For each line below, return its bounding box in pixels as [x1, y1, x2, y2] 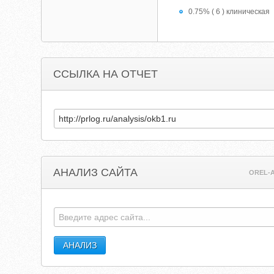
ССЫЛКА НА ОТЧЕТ [53, 68, 158, 80]
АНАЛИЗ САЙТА [53, 166, 138, 179]
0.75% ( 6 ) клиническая [188, 7, 270, 16]
